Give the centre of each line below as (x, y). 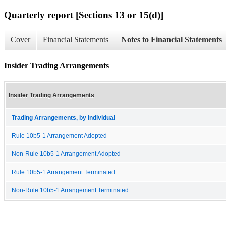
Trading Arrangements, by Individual (63, 117)
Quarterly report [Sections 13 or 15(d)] (84, 15)
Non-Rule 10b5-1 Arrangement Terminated (70, 190)
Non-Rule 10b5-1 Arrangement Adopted (66, 154)
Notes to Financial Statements (172, 40)
